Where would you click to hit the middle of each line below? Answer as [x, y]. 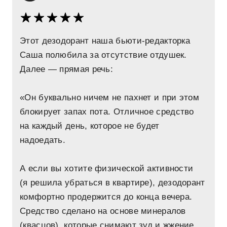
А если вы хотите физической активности [107, 168]
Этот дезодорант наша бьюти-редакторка [105, 41]
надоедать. [43, 140]
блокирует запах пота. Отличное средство [107, 112]
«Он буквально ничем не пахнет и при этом [109, 98]
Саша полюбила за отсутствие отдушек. [103, 55]
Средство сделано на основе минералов [103, 211]
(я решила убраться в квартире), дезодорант [112, 183]
